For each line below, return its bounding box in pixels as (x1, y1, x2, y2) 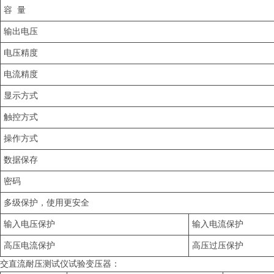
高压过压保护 (192, 241, 243, 250)
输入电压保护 (4, 220, 55, 229)
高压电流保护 (4, 241, 55, 250)
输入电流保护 (192, 220, 243, 229)
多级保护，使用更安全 (4, 198, 89, 207)
